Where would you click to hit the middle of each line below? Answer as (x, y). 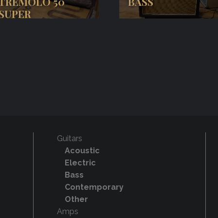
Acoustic (82, 151)
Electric (80, 163)
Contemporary (94, 187)
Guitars (69, 139)
